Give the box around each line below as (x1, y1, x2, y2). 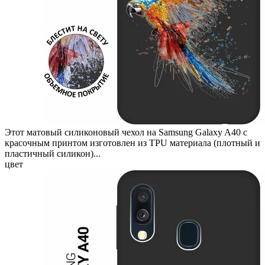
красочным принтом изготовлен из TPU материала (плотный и (5, 137, 260, 148)
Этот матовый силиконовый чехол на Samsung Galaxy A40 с (5, 127, 247, 137)
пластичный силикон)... (5, 148, 101, 159)
